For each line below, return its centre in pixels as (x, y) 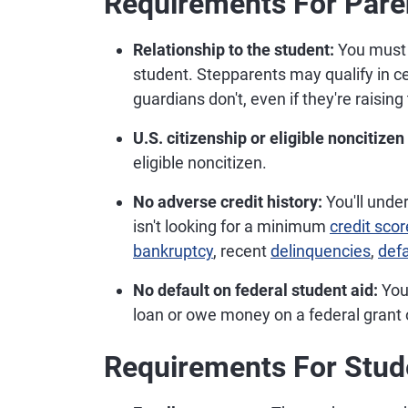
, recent (242, 251)
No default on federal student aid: (255, 290)
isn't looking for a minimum (231, 226)
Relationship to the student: (234, 50)
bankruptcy (173, 251)
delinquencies (321, 251)
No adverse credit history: (228, 202)
